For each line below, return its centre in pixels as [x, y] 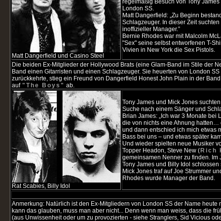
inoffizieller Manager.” [151, 29]
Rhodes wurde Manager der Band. [169, 178]
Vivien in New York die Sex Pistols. [169, 50]
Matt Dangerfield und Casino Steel [58, 56]
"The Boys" [43, 85]
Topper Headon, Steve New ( [161, 150]
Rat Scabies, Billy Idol [41, 186]
